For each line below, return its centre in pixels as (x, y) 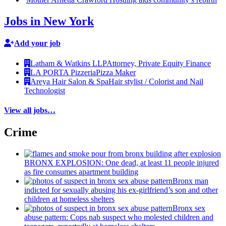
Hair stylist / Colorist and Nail (156, 81)
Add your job (37, 43)
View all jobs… (30, 110)
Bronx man (190, 181)
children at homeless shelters (69, 199)
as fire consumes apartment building (81, 172)
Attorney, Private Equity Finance (159, 63)
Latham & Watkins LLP (68, 63)
